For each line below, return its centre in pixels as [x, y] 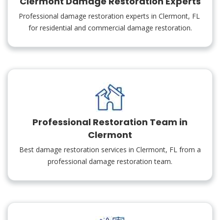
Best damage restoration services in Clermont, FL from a [110, 150]
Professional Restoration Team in [110, 122]
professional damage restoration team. [110, 161]
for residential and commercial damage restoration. [110, 28]
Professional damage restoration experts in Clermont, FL [110, 16]
